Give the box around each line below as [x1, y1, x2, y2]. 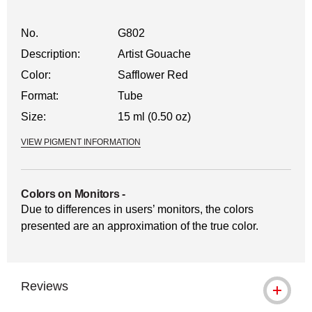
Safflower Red [118, 69, 189, 81]
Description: [21, 48, 80, 60]
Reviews [21, 279, 68, 293]
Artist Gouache [118, 48, 192, 60]
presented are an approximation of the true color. [21, 220, 258, 232]
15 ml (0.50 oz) [118, 111, 192, 123]
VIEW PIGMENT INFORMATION [21, 137, 141, 147]
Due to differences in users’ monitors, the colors [21, 203, 253, 215]
